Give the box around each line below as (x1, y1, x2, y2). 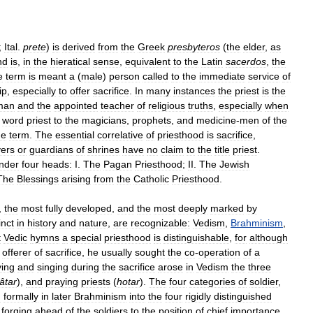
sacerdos (226, 55, 266, 67)
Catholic (133, 173, 169, 184)
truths (188, 99, 213, 111)
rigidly (185, 290, 211, 302)
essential (55, 129, 94, 140)
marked (210, 202, 244, 214)
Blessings (17, 173, 59, 184)
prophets (132, 114, 171, 126)
